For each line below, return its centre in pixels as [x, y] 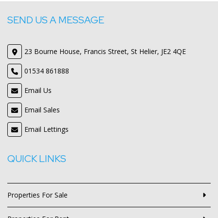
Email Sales [42, 110]
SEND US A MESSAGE [56, 20]
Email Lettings [46, 129]
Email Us [38, 90]
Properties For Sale [37, 195]
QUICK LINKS [37, 159]
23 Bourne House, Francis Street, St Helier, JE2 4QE [105, 51]
